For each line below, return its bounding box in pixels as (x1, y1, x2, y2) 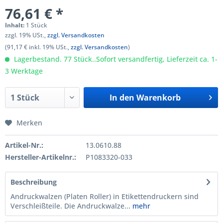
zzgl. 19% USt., (5, 31, 47, 39)
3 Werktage (5, 66, 43, 76)
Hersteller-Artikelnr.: (5, 152, 76, 162)
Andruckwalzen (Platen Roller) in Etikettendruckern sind (10, 192, 199, 201)
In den (109, 92, 134, 103)
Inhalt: (5, 21, 26, 29)
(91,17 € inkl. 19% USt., (5, 43, 71, 51)
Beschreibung (10, 177, 57, 187)
